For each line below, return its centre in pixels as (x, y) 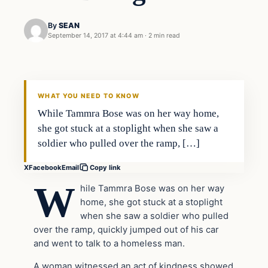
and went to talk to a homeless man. (109, 243)
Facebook (45, 167)
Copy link (105, 168)
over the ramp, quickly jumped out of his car (126, 229)
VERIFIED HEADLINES (66, 84)
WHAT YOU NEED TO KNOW (89, 96)
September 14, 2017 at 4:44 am (95, 36)
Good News (55, 46)
